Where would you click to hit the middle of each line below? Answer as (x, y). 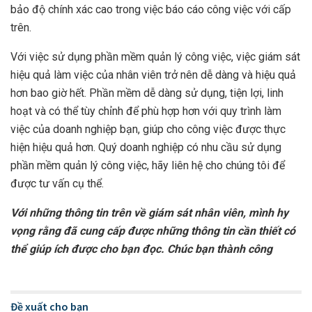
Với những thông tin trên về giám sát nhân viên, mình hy (149, 213)
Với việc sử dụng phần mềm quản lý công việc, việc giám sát (155, 57)
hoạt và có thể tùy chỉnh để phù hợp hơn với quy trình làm (146, 111)
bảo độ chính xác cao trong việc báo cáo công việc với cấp (151, 10)
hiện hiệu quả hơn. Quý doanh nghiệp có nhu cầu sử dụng (146, 148)
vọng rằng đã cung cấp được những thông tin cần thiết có (153, 231)
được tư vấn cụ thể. (57, 184)
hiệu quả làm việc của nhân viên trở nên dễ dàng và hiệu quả (153, 75)
